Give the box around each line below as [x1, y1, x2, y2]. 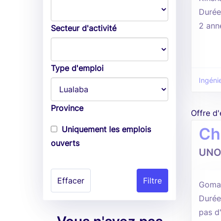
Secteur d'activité [51, 23, 116, 33]
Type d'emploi [51, 63, 104, 73]
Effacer [57, 176, 84, 185]
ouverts [51, 138, 79, 148]
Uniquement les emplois [62, 124, 151, 134]
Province [51, 103, 83, 113]
